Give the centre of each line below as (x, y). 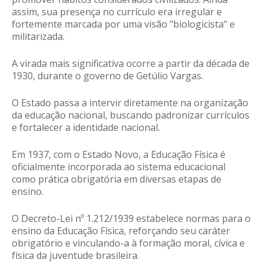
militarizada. (38, 37)
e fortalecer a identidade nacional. (87, 128)
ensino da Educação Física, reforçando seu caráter (121, 231)
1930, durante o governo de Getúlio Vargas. (109, 76)
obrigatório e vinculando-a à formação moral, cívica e (128, 243)
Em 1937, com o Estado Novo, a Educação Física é (119, 155)
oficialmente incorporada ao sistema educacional (119, 167)
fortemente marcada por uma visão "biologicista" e (123, 24)
